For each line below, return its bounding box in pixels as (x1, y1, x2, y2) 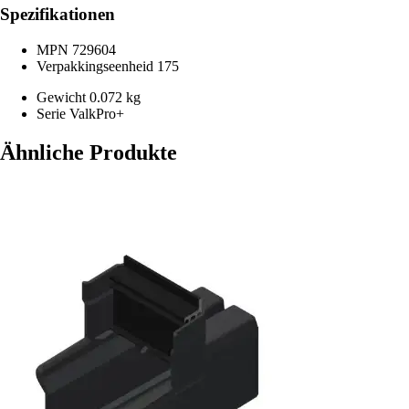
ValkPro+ (69, 105, 124, 121)
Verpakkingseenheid (37, 58, 157, 74)
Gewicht (37, 89, 89, 105)
